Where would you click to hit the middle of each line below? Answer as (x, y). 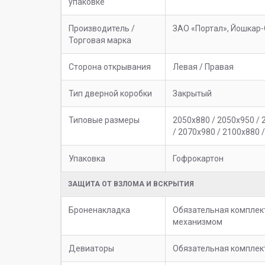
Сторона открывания (110, 67)
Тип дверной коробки (110, 93)
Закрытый (192, 93)
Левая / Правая (203, 67)
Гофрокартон (198, 158)
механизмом (198, 222)
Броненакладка (99, 210)
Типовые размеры (104, 120)
